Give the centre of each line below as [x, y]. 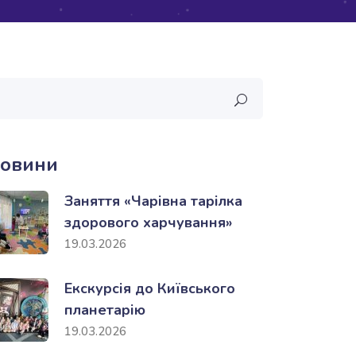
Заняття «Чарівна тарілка [153, 201]
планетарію [105, 310]
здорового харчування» [148, 222]
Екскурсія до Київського [150, 288]
